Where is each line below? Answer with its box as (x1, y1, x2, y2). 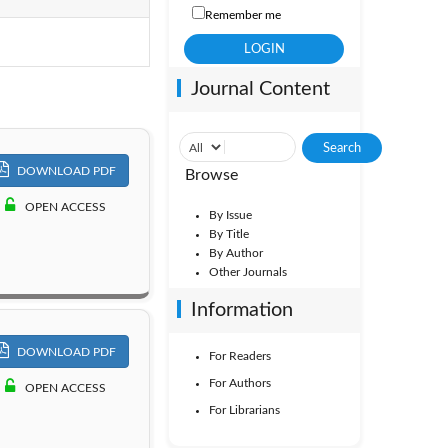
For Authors (208, 377, 271, 389)
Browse (184, 167, 238, 183)
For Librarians (208, 404, 280, 416)
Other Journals (208, 266, 287, 278)
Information (190, 300, 293, 320)
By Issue (208, 209, 252, 221)
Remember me (204, 9, 281, 21)
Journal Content (190, 79, 330, 99)
